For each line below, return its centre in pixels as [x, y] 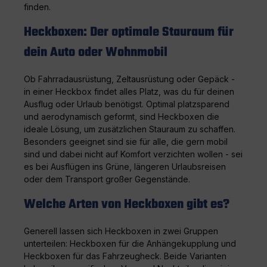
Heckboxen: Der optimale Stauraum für [129, 32]
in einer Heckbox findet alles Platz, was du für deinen [129, 91]
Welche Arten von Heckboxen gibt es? [127, 204]
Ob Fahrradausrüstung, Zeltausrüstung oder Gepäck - [129, 79]
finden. [37, 7]
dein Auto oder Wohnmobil [96, 52]
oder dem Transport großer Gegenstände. [107, 179]
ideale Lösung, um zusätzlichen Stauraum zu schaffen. [130, 129]
